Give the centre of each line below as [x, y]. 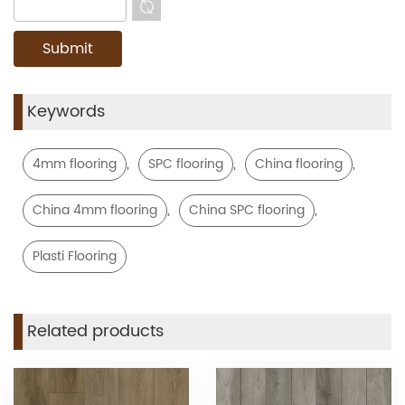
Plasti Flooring [75, 257]
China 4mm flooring [95, 211]
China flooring [299, 165]
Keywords [66, 112]
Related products [95, 332]
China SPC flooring [247, 211]
